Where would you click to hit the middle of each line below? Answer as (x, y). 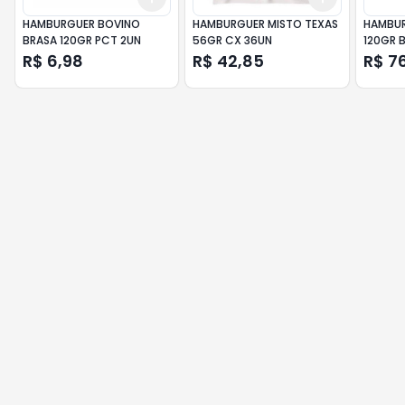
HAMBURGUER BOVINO (81, 24)
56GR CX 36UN (233, 40)
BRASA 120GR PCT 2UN (82, 40)
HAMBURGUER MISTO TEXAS (266, 24)
